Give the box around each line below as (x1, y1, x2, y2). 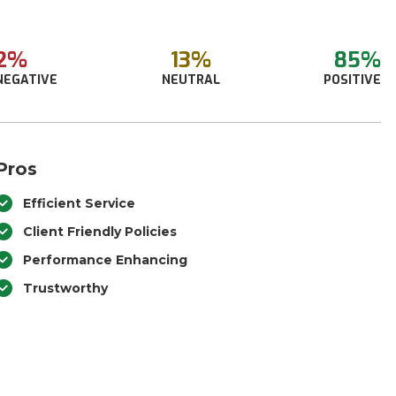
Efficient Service (23, 195, 136, 211)
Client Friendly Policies (23, 224, 178, 240)
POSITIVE (323, 72, 381, 88)
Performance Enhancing (23, 252, 188, 268)
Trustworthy (23, 280, 109, 296)
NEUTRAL (161, 72, 220, 88)
